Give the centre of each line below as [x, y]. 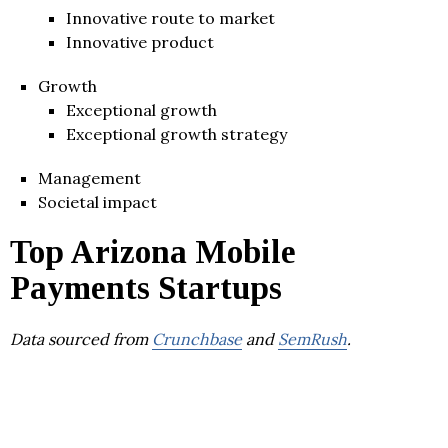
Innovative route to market [170, 17]
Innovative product [140, 41]
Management [89, 177]
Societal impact [97, 201]
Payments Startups [146, 287]
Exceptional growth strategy [176, 133]
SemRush [312, 338]
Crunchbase [197, 338]
